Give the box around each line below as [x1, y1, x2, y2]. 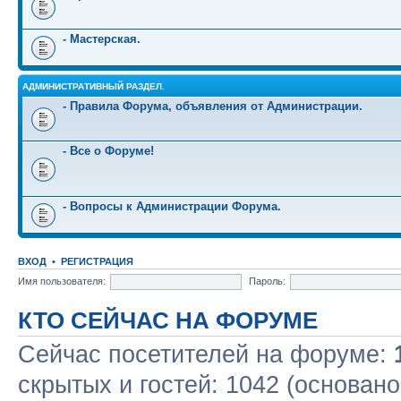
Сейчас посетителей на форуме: [18, 341, 394, 368]
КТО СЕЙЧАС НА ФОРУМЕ [18, 308, 318, 333]
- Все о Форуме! [63, 144, 154, 158]
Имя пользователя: [18, 275, 106, 286]
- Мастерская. [63, 32, 141, 46]
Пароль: [249, 275, 286, 286]
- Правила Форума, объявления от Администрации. [63, 99, 363, 113]
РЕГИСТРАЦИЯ [61, 256, 133, 267]
